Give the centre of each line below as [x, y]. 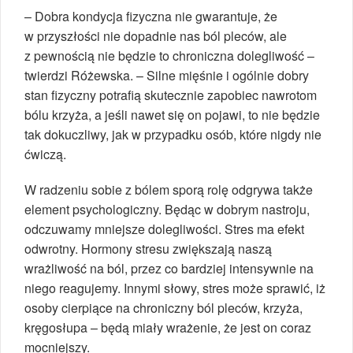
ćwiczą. [45, 154]
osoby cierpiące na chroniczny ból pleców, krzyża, [163, 308]
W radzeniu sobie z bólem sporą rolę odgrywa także [169, 190]
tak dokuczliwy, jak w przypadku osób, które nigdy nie [173, 135]
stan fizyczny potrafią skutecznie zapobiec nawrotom [171, 95]
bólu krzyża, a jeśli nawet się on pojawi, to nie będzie [172, 115]
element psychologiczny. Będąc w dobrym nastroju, [167, 210]
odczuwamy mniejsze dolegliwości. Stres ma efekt [164, 229]
